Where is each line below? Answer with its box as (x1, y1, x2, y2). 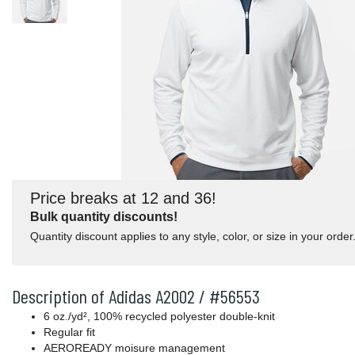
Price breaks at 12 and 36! (30, 189, 216, 207)
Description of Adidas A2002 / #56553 (12, 284, 260, 308)
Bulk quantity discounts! (30, 209, 177, 223)
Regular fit (44, 326, 95, 339)
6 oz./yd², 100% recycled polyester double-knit (44, 310, 275, 323)
